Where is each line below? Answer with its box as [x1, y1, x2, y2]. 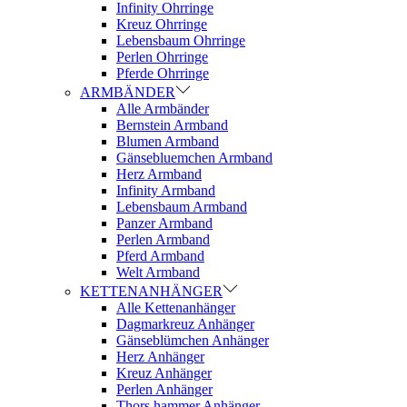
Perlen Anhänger [116, 382, 213, 397]
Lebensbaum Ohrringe [116, 33, 245, 48]
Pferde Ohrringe [116, 65, 209, 81]
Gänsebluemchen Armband [116, 150, 273, 165]
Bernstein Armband [116, 117, 228, 133]
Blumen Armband [116, 134, 219, 149]
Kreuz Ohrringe [116, 16, 207, 32]
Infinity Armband [116, 183, 215, 198]
